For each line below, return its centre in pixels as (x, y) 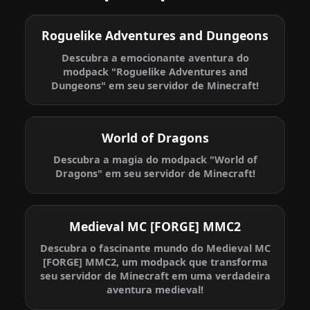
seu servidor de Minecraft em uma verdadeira (155, 275)
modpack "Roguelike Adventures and (155, 71)
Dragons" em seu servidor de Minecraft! (155, 174)
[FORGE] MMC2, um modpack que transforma (155, 262)
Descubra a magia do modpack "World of (155, 160)
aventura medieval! (155, 289)
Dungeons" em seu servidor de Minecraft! (155, 85)
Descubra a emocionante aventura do (155, 57)
